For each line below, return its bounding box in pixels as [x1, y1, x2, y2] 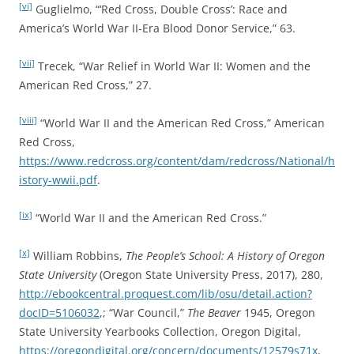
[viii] [19, 114, 37, 126]
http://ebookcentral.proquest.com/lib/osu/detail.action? [19, 286, 312, 302]
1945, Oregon [241, 305, 315, 321]
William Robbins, [30, 248, 126, 264]
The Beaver [187, 305, 241, 321]
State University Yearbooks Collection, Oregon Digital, [19, 324, 301, 340]
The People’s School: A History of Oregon [126, 248, 325, 264]
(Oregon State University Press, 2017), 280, [96, 267, 323, 283]
